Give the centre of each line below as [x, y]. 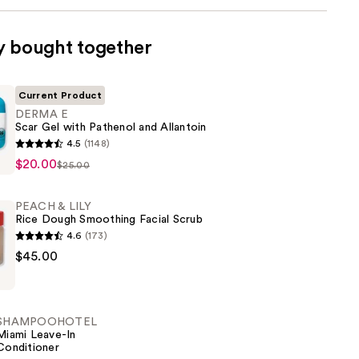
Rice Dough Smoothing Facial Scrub [109, 220]
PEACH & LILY [53, 207]
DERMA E [42, 115]
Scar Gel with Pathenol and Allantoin [111, 128]
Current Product [60, 96]
